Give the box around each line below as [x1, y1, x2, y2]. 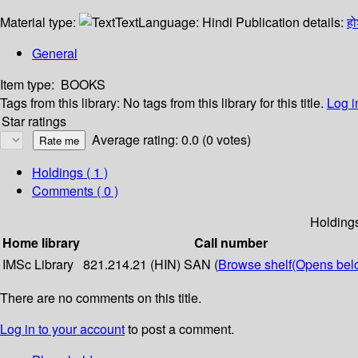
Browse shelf [218, 255, 292, 274]
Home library [2, 233, 80, 253]
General [32, 44, 78, 63]
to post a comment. [125, 320, 234, 339]
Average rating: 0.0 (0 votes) [92, 130, 251, 149]
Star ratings [2, 112, 66, 131]
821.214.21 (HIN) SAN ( [83, 255, 218, 274]
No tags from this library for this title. [123, 93, 324, 113]
